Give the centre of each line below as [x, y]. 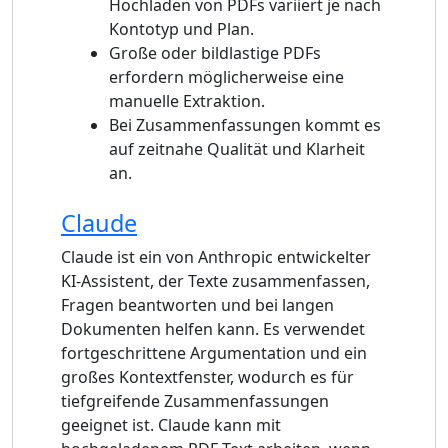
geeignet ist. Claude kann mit [171, 424]
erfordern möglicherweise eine [226, 76]
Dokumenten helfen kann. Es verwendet [213, 328]
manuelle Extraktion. [187, 100]
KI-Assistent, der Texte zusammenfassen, [215, 280]
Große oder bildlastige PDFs [215, 52]
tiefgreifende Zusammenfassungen [195, 400]
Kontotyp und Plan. [181, 28]
